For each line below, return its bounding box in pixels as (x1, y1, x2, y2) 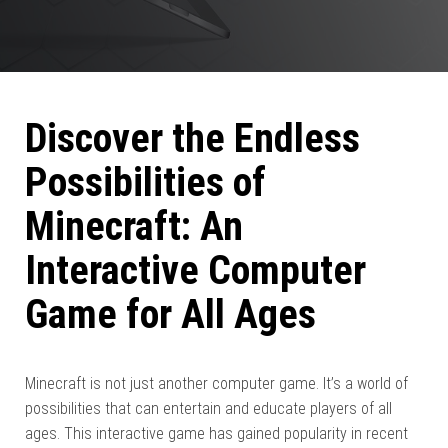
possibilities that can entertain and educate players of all (25, 399, 392, 418)
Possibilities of (25, 159, 266, 206)
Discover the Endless (25, 115, 360, 162)
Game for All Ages (25, 291, 316, 338)
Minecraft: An (25, 203, 243, 250)
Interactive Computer (25, 247, 366, 294)
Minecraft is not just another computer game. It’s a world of (25, 374, 408, 393)
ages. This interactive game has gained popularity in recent (25, 424, 408, 443)
